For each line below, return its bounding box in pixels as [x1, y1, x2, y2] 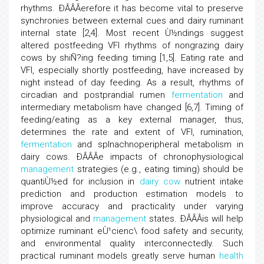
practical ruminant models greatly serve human [21, 250, 219, 261]
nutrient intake [180, 176, 244, 187]
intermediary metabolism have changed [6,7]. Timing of [21, 102, 243, 113]
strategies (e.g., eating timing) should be [74, 164, 243, 174]
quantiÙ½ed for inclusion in [21, 176, 140, 187]
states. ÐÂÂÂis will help [146, 213, 243, 224]
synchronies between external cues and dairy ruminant [21, 15, 243, 26]
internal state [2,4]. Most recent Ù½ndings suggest [21, 28, 243, 38]
